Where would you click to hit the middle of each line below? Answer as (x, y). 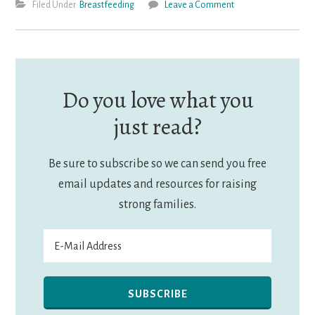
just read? (157, 127)
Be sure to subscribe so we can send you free (157, 164)
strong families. (157, 205)
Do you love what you (157, 100)
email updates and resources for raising (157, 185)
